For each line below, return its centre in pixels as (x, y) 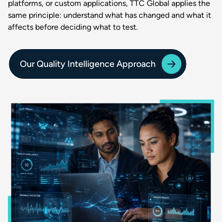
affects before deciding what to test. (73, 27)
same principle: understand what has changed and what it (110, 15)
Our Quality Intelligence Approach (88, 64)
